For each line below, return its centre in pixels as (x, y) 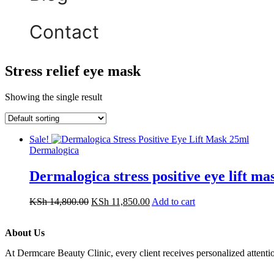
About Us (25, 233)
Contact (64, 31)
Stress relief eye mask (73, 71)
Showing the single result (54, 97)
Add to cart (173, 202)
